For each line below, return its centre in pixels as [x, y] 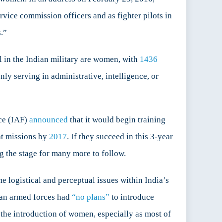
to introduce [132, 197]
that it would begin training [117, 120]
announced [49, 120]
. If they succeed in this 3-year [120, 137]
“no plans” [91, 197]
